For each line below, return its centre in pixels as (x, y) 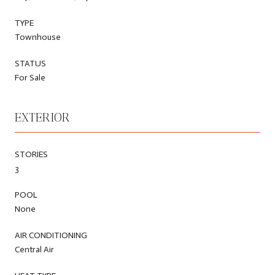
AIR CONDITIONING (51, 235)
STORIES (31, 154)
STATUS (30, 63)
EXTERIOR (42, 117)
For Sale (30, 77)
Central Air (34, 249)
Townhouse (38, 37)
